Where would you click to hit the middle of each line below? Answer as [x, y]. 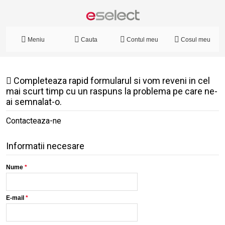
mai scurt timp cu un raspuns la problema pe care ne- [112, 91]
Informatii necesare [45, 146]
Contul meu [142, 39]
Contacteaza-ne [34, 121]
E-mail [15, 198]
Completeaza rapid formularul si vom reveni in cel [111, 80]
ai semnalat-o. [34, 101]
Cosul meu [196, 39]
